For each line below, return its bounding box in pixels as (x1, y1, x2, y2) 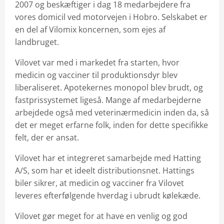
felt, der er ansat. (15, 132, 79, 143)
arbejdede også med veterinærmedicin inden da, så (15, 107, 209, 118)
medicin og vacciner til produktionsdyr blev (15, 69, 177, 80)
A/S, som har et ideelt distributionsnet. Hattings (15, 165, 194, 176)
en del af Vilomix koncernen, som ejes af (15, 24, 165, 35)
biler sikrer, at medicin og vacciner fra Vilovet (15, 177, 184, 188)
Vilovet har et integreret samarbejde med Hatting (15, 152, 201, 163)
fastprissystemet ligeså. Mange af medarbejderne (15, 94, 201, 105)
